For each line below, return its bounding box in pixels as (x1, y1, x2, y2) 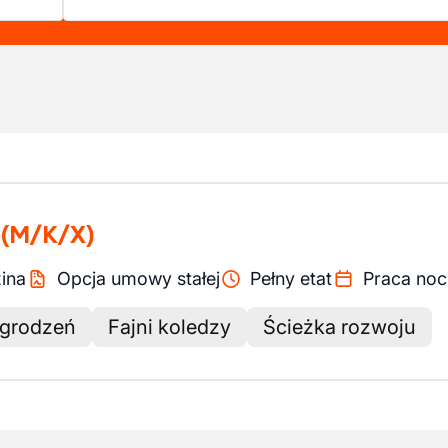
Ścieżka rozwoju (263, 315, 416, 339)
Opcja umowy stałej (56, 268, 220, 289)
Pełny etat (250, 268, 332, 289)
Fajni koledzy (108, 315, 231, 339)
